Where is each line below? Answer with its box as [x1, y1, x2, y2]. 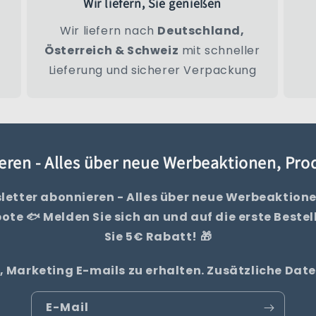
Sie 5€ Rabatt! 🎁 [104, 229, 212, 245]
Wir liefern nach [60, 23, 158, 39]
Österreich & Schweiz [44, 42, 179, 59]
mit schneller [178, 42, 260, 59]
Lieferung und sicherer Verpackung [48, 62, 257, 79]
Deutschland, [157, 23, 245, 39]
